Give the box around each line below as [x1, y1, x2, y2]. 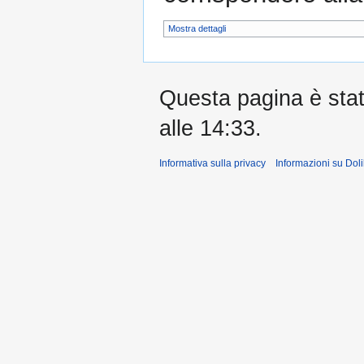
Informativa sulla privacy [159, 157, 266, 169]
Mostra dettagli [168, 24, 226, 34]
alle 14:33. [159, 115, 262, 141]
